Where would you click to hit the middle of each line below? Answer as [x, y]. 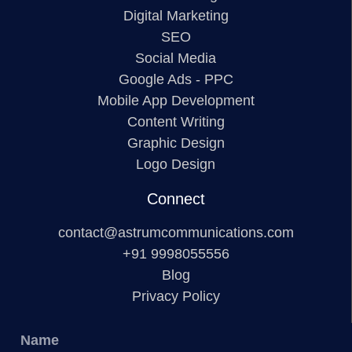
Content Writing [176, 121]
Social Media [176, 58]
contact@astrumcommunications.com [176, 232]
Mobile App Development [176, 100]
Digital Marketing [176, 15]
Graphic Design [176, 143]
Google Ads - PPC [176, 79]
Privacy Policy [176, 296]
